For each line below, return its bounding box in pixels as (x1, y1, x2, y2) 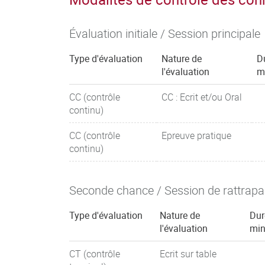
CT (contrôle (69, 247, 120, 260)
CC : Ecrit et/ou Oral (161, 91, 242, 104)
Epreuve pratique (161, 129, 231, 142)
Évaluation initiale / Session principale (69, 25, 260, 41)
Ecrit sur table (160, 247, 216, 260)
